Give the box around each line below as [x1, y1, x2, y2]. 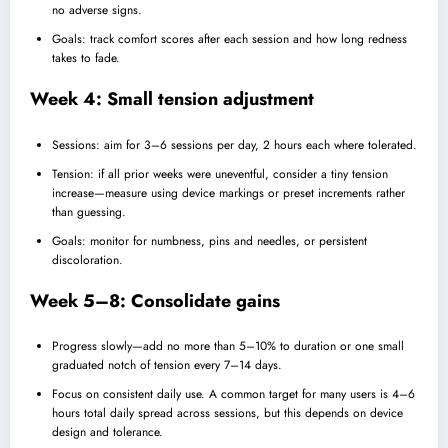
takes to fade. [52, 49, 120, 68]
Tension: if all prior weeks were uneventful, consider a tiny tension [52, 164, 388, 183]
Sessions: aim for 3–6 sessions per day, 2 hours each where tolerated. [52, 135, 417, 154]
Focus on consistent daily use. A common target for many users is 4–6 [52, 385, 415, 404]
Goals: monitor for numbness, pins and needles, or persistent [52, 231, 367, 250]
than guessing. [52, 202, 126, 221]
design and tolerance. [52, 423, 163, 442]
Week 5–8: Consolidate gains [30, 287, 280, 314]
